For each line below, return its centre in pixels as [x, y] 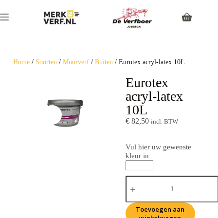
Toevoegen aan [160, 209]
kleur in [137, 156]
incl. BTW [164, 122]
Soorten [46, 62]
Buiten [104, 62]
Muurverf [76, 62]
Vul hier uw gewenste [158, 147]
